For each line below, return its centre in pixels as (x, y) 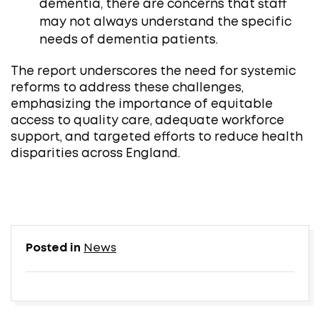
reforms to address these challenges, (127, 88)
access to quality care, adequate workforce (147, 121)
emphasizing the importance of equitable (142, 104)
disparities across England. (95, 154)
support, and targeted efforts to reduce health (157, 137)
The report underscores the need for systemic (153, 71)
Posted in (55, 248)
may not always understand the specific (165, 22)
